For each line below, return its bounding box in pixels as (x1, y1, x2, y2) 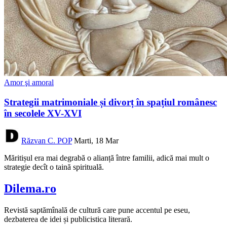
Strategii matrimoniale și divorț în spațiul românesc (4, 96, 217, 107)
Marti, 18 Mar (74, 136, 119, 145)
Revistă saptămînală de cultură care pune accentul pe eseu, (4, 206, 190, 215)
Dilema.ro (4, 182, 56, 196)
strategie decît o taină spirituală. (4, 163, 104, 172)
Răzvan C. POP (21, 136, 72, 145)
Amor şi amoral (4, 78, 54, 87)
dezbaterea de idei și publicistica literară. (4, 215, 132, 224)
